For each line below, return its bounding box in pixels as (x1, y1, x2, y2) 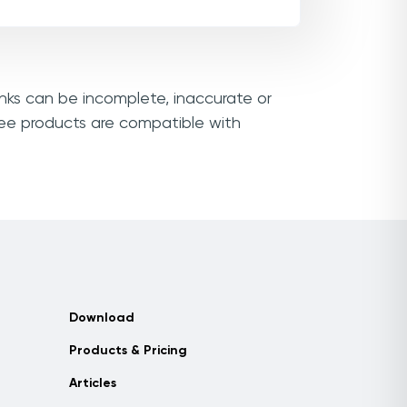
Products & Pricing (69, 344, 187, 357)
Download (69, 312, 134, 324)
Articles (69, 377, 116, 390)
